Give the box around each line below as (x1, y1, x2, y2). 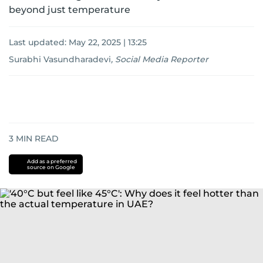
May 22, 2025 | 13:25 (69, 37, 147, 48)
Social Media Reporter (115, 54, 208, 65)
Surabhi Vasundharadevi (9, 54, 111, 65)
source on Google (26, 164, 75, 170)
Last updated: (9, 37, 69, 48)
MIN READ (14, 133, 59, 144)
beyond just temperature (9, 4, 130, 15)
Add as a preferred (26, 158, 77, 164)
